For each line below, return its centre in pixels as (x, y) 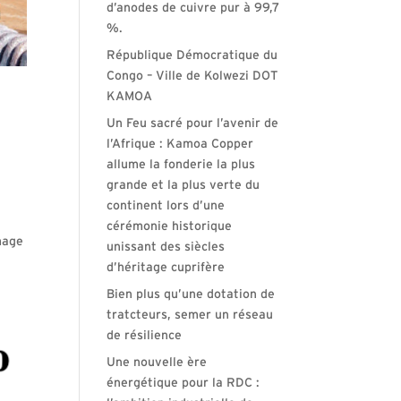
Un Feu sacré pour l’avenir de (193, 124)
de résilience (145, 336)
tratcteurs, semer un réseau (190, 315)
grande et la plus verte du (183, 185)
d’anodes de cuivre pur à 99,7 (193, 8)
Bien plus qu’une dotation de (191, 294)
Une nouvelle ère (157, 363)
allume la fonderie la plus (181, 165)
